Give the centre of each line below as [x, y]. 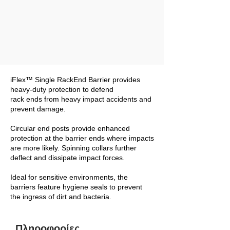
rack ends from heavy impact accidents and [81, 99]
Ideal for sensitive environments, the [69, 177]
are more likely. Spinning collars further [73, 148]
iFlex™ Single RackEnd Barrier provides [75, 80]
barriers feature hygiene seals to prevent [76, 187]
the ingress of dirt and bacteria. [61, 197]
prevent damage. [38, 109]
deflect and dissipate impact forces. [68, 158]
